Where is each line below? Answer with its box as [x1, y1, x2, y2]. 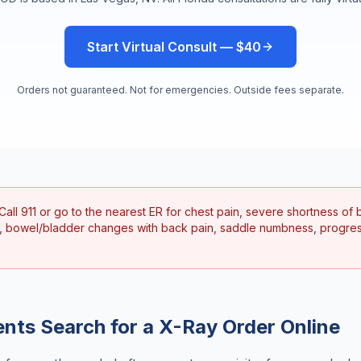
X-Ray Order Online [159, 315, 340, 338]
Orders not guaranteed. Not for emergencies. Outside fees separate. [17, 84, 344, 96]
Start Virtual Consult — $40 [87, 39, 261, 55]
